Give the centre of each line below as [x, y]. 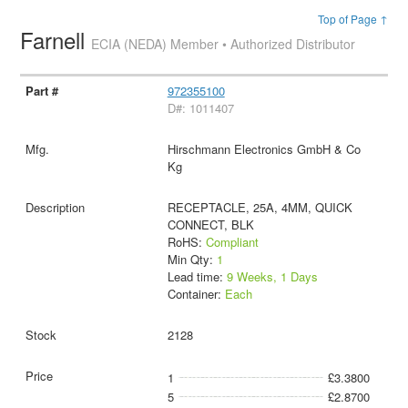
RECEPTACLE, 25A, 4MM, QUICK [260, 207]
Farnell [56, 40]
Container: [196, 293]
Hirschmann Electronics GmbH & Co [264, 148]
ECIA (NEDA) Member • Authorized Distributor [224, 44]
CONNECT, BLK [210, 224]
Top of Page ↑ [352, 19]
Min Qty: [192, 259]
